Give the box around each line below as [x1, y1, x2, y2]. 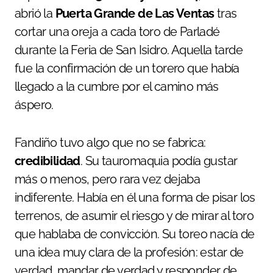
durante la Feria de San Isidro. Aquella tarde [15, 43, 243, 58]
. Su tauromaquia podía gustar [80, 154, 238, 169]
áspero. [15, 97, 54, 113]
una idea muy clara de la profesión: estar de [15, 245, 244, 260]
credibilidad [15, 154, 80, 169]
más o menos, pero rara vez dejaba [15, 172, 200, 187]
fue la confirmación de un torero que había [15, 61, 239, 76]
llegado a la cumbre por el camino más [15, 79, 219, 94]
